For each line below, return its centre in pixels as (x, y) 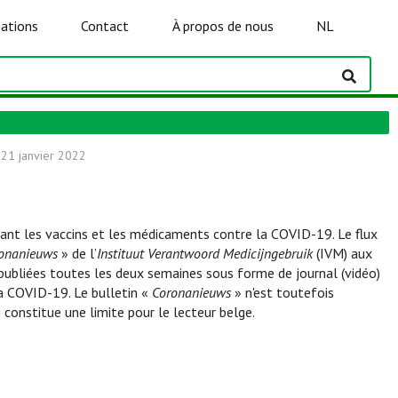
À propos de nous (223, 26)
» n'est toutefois (283, 292)
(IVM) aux (342, 253)
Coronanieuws (191, 292)
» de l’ (77, 253)
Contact (105, 26)
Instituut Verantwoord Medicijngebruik (205, 253)
